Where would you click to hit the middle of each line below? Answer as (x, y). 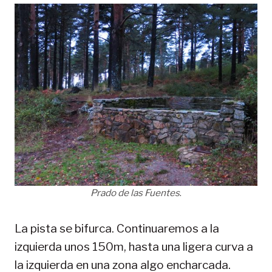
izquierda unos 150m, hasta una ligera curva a (134, 246)
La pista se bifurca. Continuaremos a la (117, 228)
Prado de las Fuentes (135, 192)
